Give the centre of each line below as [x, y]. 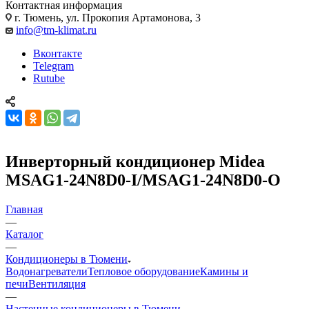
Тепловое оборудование [144, 271]
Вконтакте [58, 53]
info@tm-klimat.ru [56, 30]
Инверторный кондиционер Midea [135, 161]
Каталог [24, 234]
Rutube [49, 78]
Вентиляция [57, 283]
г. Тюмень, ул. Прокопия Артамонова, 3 [106, 17]
